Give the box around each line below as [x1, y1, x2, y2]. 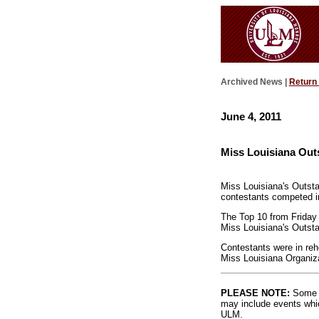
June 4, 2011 [220, 110, 281, 122]
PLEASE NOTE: [220, 287, 290, 298]
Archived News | [220, 77, 289, 88]
